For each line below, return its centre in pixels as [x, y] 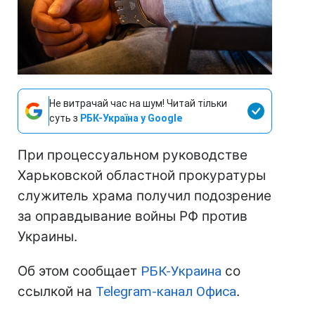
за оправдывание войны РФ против [133, 217]
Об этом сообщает [79, 271]
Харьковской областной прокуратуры [142, 176]
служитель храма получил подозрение [144, 196]
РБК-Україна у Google [131, 118]
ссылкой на [57, 292]
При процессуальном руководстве [133, 155]
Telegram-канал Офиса [166, 292]
